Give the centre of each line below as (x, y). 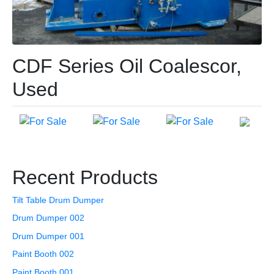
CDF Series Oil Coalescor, (127, 66)
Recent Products (85, 177)
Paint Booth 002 (43, 254)
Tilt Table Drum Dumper (58, 200)
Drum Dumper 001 (48, 236)
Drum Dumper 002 (48, 218)
